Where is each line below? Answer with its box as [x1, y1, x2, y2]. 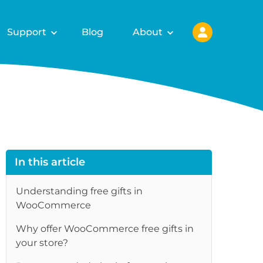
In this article [15, 156, 86, 168]
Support [7, 26, 46, 38]
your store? [16, 237, 69, 248]
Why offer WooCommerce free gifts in [16, 223, 194, 234]
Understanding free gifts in [16, 186, 143, 197]
